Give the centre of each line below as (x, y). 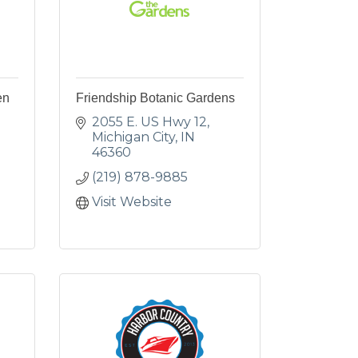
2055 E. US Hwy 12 (149, 122)
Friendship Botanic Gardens (155, 98)
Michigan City (133, 137)
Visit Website (131, 202)
